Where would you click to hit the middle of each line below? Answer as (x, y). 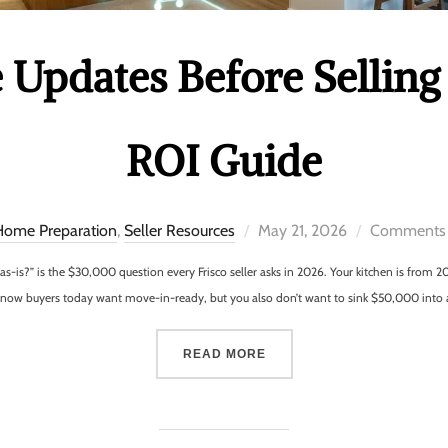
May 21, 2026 (302, 230)
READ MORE (224, 353)
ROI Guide (224, 160)
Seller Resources (179, 230)
